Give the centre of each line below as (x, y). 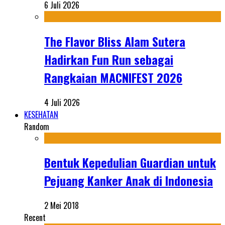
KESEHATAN (41, 114)
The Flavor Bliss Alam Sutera (115, 41)
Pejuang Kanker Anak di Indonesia (129, 181)
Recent (35, 218)
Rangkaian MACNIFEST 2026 (113, 77)
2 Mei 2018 (62, 206)
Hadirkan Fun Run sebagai (109, 59)
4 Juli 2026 (62, 102)
